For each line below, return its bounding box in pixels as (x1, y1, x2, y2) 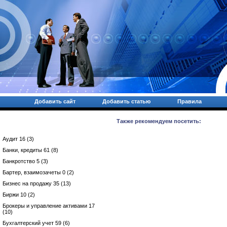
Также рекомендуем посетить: (117, 118, 201, 124)
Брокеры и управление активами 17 (3, 203, 95, 209)
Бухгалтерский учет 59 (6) (3, 220, 70, 226)
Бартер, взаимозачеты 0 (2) (3, 169, 74, 175)
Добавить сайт (34, 98, 75, 104)
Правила (177, 98, 202, 104)
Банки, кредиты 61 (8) (3, 147, 58, 153)
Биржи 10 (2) (3, 192, 35, 198)
